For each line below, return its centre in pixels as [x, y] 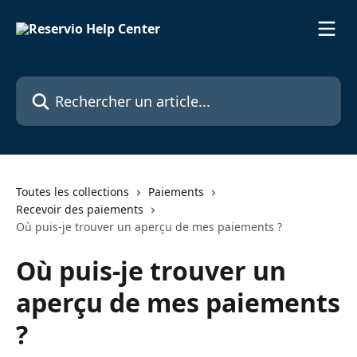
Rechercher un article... [84, 85]
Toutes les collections [73, 192]
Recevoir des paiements [80, 209]
